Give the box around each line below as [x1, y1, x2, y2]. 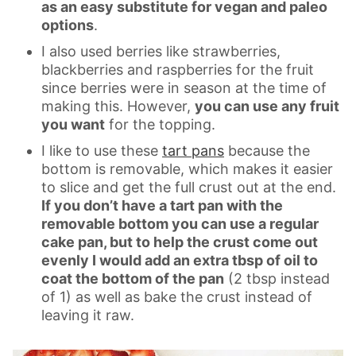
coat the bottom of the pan [41, 269, 224, 287]
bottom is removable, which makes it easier [41, 160, 333, 177]
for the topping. [105, 115, 215, 133]
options [41, 16, 94, 33]
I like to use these [41, 141, 162, 159]
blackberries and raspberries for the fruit [41, 60, 314, 78]
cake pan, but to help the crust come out [41, 233, 318, 250]
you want [41, 115, 105, 133]
